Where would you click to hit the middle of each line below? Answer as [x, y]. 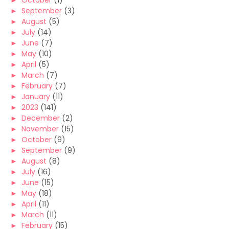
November [40, 129]
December [41, 118]
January [36, 97]
